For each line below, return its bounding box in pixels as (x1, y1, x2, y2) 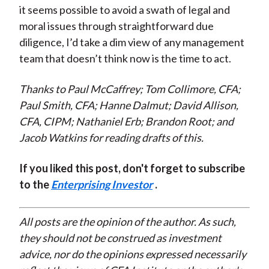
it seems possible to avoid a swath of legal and (19, 3, 230, 17)
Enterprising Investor (50, 178, 153, 192)
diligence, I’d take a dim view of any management (19, 35, 244, 49)
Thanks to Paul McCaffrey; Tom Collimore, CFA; (19, 82, 241, 96)
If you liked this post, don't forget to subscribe (19, 162, 245, 175)
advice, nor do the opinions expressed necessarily (19, 247, 246, 261)
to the (19, 178, 51, 192)
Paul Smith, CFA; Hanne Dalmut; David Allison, (19, 98, 238, 112)
